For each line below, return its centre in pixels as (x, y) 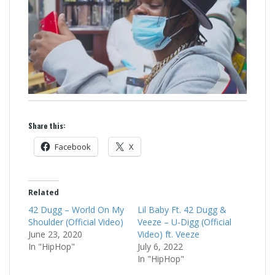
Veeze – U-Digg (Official (184, 222)
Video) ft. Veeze (170, 234)
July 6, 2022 (160, 246)
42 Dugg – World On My (76, 209)
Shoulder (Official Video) (77, 222)
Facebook (73, 146)
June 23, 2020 (55, 234)
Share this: (47, 125)
